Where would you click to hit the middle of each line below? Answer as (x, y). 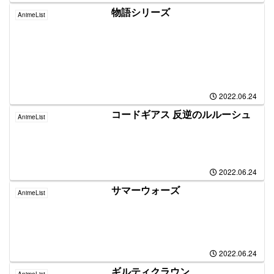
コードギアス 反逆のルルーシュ (181, 114)
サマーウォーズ (146, 190)
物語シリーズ (141, 12)
